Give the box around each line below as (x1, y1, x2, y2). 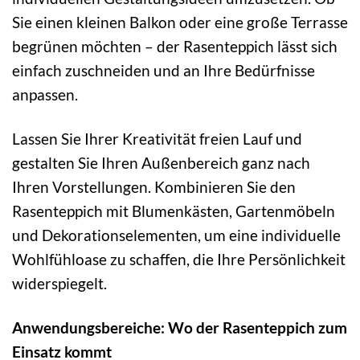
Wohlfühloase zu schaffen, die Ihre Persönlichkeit (12, 249, 346, 268)
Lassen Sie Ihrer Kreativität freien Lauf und (12, 129, 302, 148)
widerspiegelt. (12, 273, 107, 292)
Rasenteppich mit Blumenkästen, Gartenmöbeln (12, 201, 335, 220)
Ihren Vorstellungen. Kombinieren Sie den (12, 177, 296, 196)
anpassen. (12, 84, 78, 104)
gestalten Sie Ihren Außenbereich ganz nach (12, 153, 310, 172)
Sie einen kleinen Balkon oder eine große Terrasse (12, 12, 348, 31)
